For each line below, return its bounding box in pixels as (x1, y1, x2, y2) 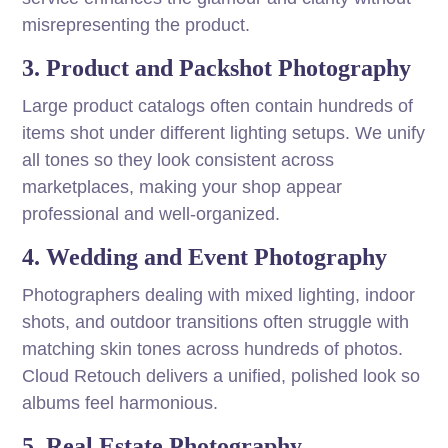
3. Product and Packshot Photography (22, 55, 412, 82)
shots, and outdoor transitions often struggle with (22, 312, 410, 333)
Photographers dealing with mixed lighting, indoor (22, 285, 416, 306)
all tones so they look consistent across (22, 150, 335, 171)
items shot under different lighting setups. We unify (22, 123, 426, 144)
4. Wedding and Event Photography (22, 244, 388, 271)
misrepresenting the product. (22, 15, 251, 36)
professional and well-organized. (22, 204, 281, 225)
